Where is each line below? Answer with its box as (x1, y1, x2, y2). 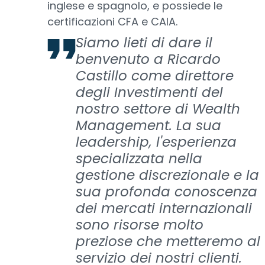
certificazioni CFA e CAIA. (47, 14, 177, 29)
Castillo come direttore (76, 66, 234, 85)
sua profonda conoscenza (76, 182, 257, 201)
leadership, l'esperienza (76, 132, 237, 151)
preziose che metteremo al (76, 232, 260, 251)
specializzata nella (76, 149, 202, 168)
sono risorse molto (76, 215, 203, 234)
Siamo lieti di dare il (76, 33, 212, 52)
